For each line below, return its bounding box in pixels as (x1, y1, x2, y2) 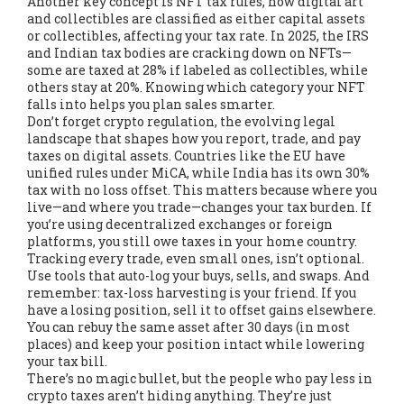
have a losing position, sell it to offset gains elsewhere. (27, 301, 376, 319)
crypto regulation (104, 113, 215, 131)
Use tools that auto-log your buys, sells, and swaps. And (27, 267, 370, 285)
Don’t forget (27, 113, 104, 131)
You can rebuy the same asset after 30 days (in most (27, 318, 350, 336)
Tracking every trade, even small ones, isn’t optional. (27, 250, 364, 268)
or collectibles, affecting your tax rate (27, 27, 265, 45)
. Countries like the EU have (169, 147, 345, 165)
